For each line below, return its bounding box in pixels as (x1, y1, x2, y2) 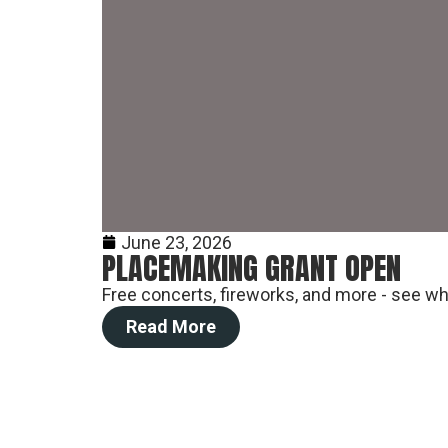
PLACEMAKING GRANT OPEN (102, 246, 401, 291)
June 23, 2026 (121, 232, 232, 253)
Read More (126, 316, 216, 337)
